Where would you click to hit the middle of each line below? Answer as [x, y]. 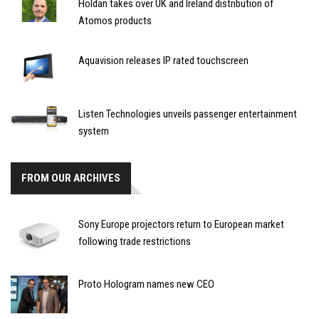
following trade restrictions [135, 242]
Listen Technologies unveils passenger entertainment [188, 114]
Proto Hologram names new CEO [146, 284]
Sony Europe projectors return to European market [181, 225]
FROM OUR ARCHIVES [71, 178]
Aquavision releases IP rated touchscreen [163, 61]
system [94, 131]
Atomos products [115, 21]
